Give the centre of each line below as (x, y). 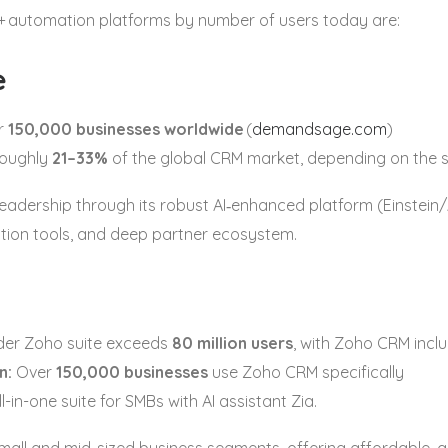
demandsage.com (319, 129)
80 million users (232, 343)
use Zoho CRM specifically (307, 372)
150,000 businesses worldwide (126, 129)
